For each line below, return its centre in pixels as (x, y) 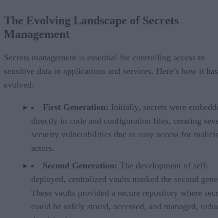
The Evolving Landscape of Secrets (91, 21)
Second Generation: (80, 166)
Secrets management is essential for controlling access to (104, 58)
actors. (43, 148)
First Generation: (76, 107)
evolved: (19, 85)
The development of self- (163, 166)
